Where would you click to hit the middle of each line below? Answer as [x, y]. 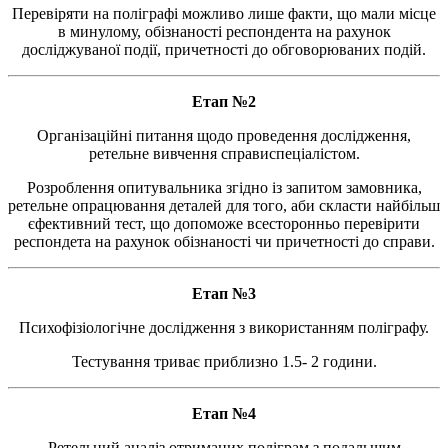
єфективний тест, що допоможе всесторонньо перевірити [224, 223]
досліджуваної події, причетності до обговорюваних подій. [224, 49]
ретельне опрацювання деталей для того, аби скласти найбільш [224, 205]
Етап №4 [224, 413]
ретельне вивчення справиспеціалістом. [224, 153]
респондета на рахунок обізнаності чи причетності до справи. [224, 241]
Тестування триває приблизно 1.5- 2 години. [224, 361]
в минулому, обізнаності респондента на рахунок [224, 31]
